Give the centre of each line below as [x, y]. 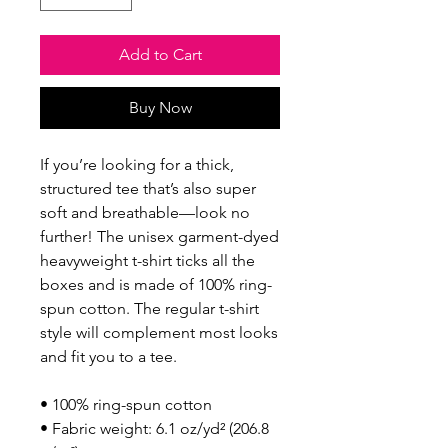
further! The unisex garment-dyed [159, 236]
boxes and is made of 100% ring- [156, 284]
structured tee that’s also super [148, 188]
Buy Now [160, 107]
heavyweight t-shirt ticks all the [147, 260]
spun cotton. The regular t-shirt [149, 308]
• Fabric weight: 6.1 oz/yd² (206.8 [154, 428]
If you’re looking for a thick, [137, 164]
